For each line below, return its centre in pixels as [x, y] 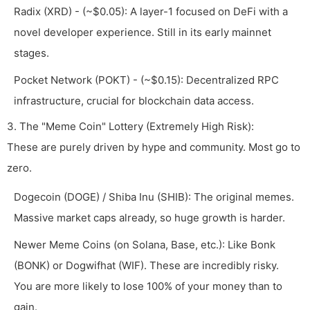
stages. [31, 53]
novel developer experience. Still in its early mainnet [143, 33]
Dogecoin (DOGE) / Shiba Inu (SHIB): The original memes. [154, 197]
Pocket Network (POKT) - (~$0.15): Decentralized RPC [146, 80]
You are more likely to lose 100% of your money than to [148, 286]
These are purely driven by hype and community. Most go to [154, 147]
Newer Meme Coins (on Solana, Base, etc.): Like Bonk [145, 245]
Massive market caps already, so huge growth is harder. [149, 218]
